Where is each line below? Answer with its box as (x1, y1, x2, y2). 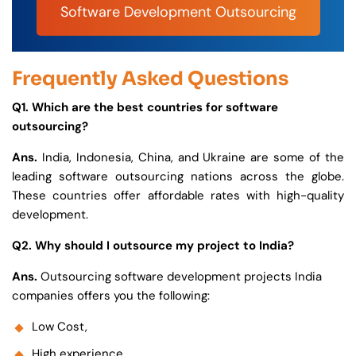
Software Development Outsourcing (60, 2, 296, 21)
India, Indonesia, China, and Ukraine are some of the (37, 149, 344, 165)
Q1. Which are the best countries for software (12, 99, 278, 115)
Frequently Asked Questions (12, 66, 288, 91)
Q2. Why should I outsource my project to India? (12, 237, 297, 253)
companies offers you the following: (12, 287, 210, 304)
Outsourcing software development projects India (37, 268, 322, 284)
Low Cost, (32, 318, 87, 335)
